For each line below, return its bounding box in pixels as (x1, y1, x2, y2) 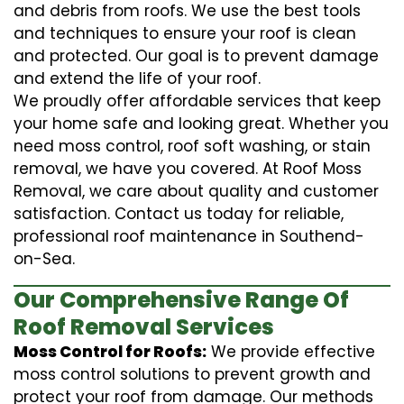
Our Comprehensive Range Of (14, 284, 349, 315)
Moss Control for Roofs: (14, 340, 207, 363)
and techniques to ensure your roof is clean (14, 22, 356, 44)
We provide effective (207, 340, 375, 363)
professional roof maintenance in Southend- (14, 225, 364, 247)
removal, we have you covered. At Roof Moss (14, 157, 362, 179)
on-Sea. (14, 247, 75, 270)
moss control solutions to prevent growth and (14, 363, 371, 385)
